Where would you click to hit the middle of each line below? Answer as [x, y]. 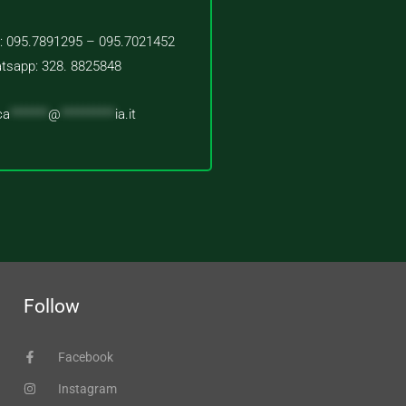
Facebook [85, 357]
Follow [52, 306]
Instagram [87, 388]
